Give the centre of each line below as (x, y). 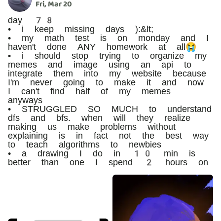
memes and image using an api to (100, 64)
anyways (25, 100)
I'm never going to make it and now (106, 82)
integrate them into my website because (107, 73)
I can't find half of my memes (89, 91)
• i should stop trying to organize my (107, 55)
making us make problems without (92, 126)
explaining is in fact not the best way (108, 135)
